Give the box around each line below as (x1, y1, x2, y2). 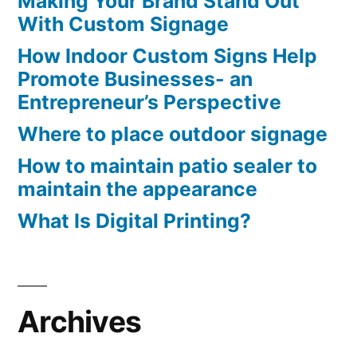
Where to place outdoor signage (18, 122, 328, 147)
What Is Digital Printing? (18, 209, 251, 233)
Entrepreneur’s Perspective (18, 90, 281, 115)
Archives (18, 304, 142, 340)
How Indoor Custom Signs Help (18, 44, 317, 69)
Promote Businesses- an (18, 67, 253, 92)
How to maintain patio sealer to (18, 154, 317, 178)
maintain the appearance (18, 177, 257, 202)
